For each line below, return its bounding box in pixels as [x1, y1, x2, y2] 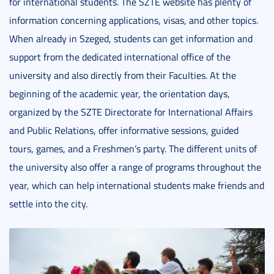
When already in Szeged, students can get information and [9, 31, 253, 45]
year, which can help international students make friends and [9, 178, 264, 192]
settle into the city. [9, 196, 87, 210]
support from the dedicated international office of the [9, 50, 231, 64]
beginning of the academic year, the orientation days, [9, 86, 230, 100]
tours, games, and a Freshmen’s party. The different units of [9, 141, 257, 155]
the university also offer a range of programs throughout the [9, 160, 261, 174]
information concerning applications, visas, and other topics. [9, 13, 258, 27]
